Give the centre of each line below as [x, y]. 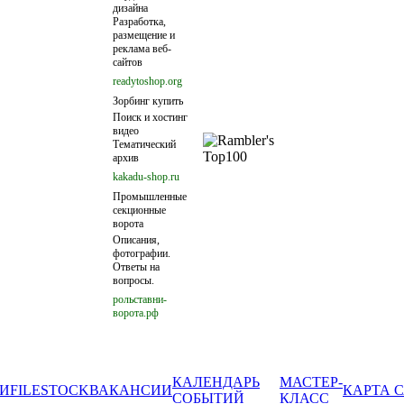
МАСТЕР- [311, 382]
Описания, [136, 240]
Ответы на [136, 267]
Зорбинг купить [147, 101]
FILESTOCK [50, 390]
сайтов [127, 62]
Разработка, [139, 22]
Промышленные [149, 197]
